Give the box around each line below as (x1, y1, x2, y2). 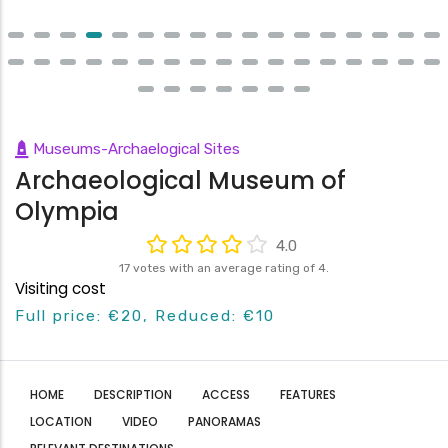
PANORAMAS (188, 412, 261, 430)
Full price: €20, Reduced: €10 (15, 306, 275, 325)
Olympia (15, 194, 119, 228)
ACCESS (202, 385, 250, 403)
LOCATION (30, 412, 92, 430)
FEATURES (280, 385, 336, 403)
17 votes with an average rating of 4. (119, 260, 329, 275)
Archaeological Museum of (15, 163, 346, 197)
